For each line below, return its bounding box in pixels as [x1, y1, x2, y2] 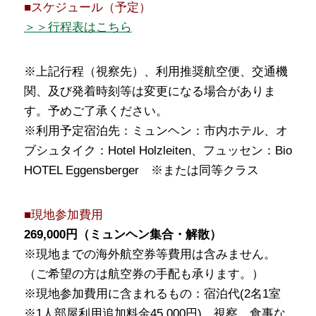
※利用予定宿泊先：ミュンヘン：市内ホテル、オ [23, 123, 288, 138]
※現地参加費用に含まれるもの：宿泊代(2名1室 [23, 286, 281, 300]
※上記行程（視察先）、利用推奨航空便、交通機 [23, 64, 288, 78]
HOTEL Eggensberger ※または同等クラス [23, 163, 259, 177]
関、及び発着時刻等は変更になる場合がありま [23, 84, 276, 98]
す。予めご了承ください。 [23, 104, 168, 118]
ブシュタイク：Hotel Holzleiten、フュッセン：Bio [23, 143, 292, 157]
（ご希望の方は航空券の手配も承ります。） [23, 267, 264, 281]
